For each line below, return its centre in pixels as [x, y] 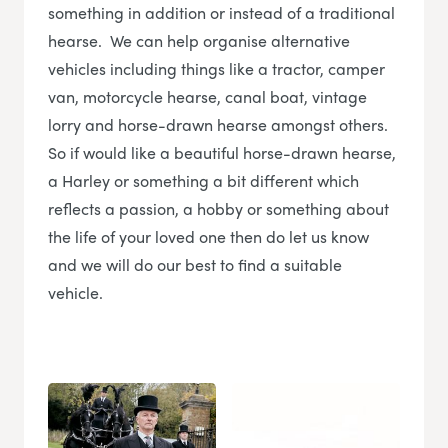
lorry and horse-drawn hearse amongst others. [218, 125]
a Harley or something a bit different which [203, 181]
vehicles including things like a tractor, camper [216, 69]
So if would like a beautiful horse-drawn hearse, [222, 153]
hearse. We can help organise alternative [199, 41]
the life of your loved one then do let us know [208, 237]
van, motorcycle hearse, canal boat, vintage [207, 97]
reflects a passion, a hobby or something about [218, 209]
